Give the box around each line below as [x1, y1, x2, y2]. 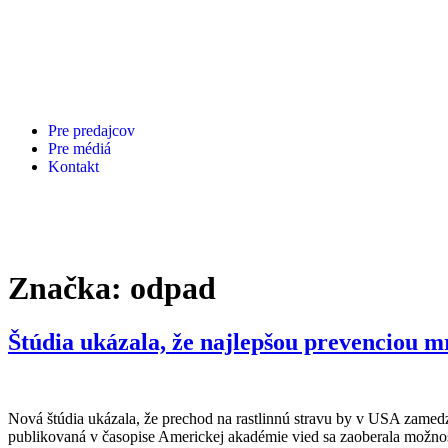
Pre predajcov [48, 122, 135, 139]
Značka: [8, 270, 130, 307]
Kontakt [48, 158, 99, 175]
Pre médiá [48, 140, 111, 157]
